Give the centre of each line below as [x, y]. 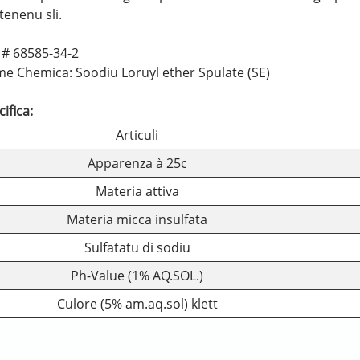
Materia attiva [137, 192]
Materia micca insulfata [137, 220]
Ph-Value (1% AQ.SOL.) [137, 276]
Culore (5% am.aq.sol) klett [137, 304]
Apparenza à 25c [137, 164]
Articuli [137, 135]
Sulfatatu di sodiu [137, 248]
